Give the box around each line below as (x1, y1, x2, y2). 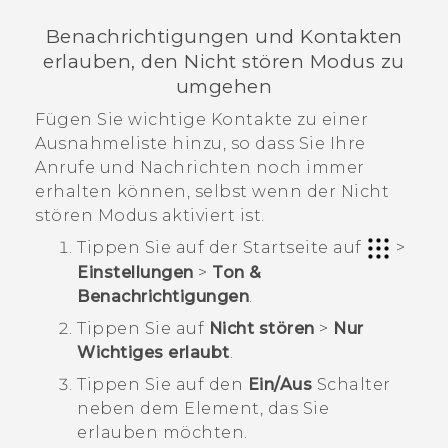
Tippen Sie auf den (77, 375, 248, 395)
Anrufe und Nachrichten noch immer (35, 157, 365, 177)
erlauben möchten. (77, 423, 248, 443)
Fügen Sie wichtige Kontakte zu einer (35, 109, 368, 129)
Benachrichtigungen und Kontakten (45, 25, 403, 49)
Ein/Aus (247, 375, 312, 395)
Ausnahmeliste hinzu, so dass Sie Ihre (35, 133, 366, 153)
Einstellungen (77, 263, 194, 283)
